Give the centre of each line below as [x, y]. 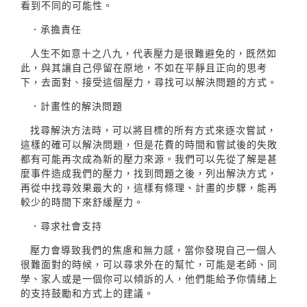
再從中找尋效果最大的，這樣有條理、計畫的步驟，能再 [149, 187]
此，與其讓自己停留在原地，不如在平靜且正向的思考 [144, 67]
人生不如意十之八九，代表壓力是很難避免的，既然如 [153, 53]
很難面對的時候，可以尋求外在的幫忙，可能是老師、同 [149, 264]
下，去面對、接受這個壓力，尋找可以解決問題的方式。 [149, 82]
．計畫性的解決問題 [76, 106]
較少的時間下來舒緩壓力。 [82, 201]
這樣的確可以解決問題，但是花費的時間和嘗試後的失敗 [149, 144]
